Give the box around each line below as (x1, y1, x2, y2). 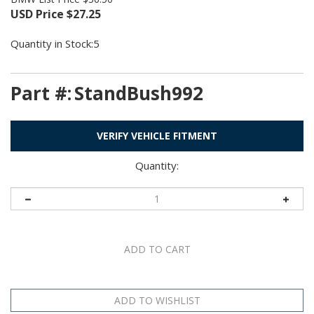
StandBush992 (74, 80, 203, 106)
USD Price (11, 6, 64, 22)
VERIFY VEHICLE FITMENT (97, 128, 217, 142)
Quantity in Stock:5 (11, 36, 100, 50)
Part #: (11, 80, 71, 106)
